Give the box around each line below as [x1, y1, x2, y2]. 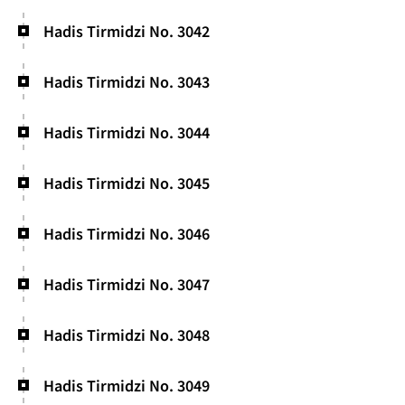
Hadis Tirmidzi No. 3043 [42, 71, 210, 92]
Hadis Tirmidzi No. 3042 [42, 20, 210, 42]
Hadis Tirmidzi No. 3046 [42, 222, 210, 244]
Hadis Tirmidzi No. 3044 [42, 121, 210, 143]
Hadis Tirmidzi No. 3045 [42, 172, 210, 193]
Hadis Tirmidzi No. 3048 [42, 324, 210, 345]
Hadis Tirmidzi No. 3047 [42, 273, 210, 295]
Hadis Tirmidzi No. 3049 [42, 374, 210, 396]
